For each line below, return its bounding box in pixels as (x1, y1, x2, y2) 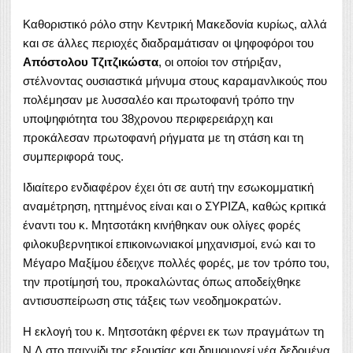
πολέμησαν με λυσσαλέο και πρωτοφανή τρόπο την (23, 92, 295, 106)
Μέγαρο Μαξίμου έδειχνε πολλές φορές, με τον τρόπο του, (23, 255, 329, 269)
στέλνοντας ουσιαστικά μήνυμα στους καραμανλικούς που (23, 73, 327, 87)
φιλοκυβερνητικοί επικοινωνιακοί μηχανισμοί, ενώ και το (23, 236, 315, 251)
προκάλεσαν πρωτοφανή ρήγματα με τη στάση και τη (23, 130, 303, 144)
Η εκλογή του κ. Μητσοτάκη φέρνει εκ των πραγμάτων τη (23, 324, 324, 338)
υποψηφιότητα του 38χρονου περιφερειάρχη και (23, 111, 273, 125)
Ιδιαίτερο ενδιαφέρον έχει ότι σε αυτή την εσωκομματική (23, 180, 314, 194)
